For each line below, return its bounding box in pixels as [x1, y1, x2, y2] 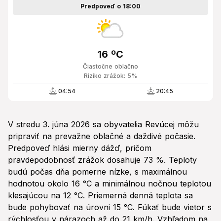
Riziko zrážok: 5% [84, 72, 137, 80]
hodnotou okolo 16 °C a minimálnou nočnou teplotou [8, 179, 211, 189]
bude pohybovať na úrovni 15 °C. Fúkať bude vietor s [8, 202, 212, 213]
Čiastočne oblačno [83, 63, 138, 71]
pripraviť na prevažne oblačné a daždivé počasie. [8, 131, 195, 142]
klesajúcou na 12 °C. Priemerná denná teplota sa [8, 190, 193, 201]
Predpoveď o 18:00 [80, 2, 141, 10]
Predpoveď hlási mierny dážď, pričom [8, 143, 151, 153]
